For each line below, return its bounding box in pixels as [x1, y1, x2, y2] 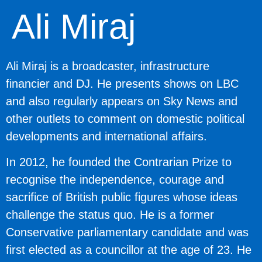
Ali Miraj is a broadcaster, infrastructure [6, 59, 209, 73]
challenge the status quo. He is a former [6, 208, 214, 222]
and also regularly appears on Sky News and [6, 94, 237, 108]
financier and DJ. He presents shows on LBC [6, 77, 239, 90]
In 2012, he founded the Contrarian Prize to [6, 156, 232, 169]
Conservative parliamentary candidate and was [6, 226, 249, 239]
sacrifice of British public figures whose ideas [6, 191, 237, 204]
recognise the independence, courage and [6, 173, 224, 187]
